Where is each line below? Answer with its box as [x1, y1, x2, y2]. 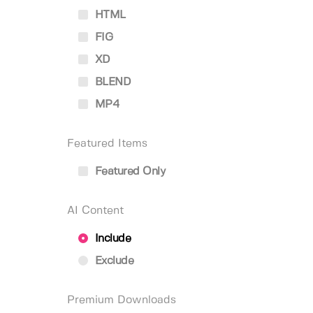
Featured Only [92, 166, 165, 177]
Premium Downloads [67, 295, 176, 305]
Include [92, 233, 131, 244]
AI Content [67, 205, 124, 216]
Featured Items [67, 138, 147, 149]
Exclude [92, 256, 133, 266]
